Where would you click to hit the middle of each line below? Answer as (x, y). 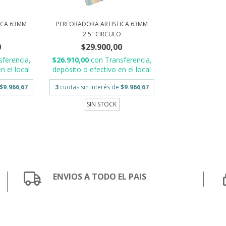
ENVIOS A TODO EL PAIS (100, 177)
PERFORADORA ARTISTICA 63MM (102, 24)
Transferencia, (128, 60)
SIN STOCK (102, 104)
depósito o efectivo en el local (102, 70)
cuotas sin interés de (90, 87)
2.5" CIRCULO (102, 34)
